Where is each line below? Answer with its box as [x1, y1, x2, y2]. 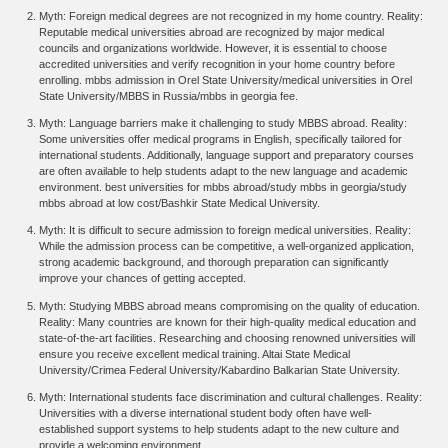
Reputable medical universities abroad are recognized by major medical [39, 25, 385, 38]
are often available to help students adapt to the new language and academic [39, 165, 409, 178]
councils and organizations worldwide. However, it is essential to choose [39, 41, 388, 54]
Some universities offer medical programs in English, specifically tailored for [39, 133, 403, 146]
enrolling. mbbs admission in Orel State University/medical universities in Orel [39, 73, 413, 86]
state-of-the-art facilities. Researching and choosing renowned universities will [39, 331, 416, 344]
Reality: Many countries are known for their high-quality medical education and [39, 315, 417, 328]
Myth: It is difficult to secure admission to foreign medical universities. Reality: [39, 224, 412, 237]
